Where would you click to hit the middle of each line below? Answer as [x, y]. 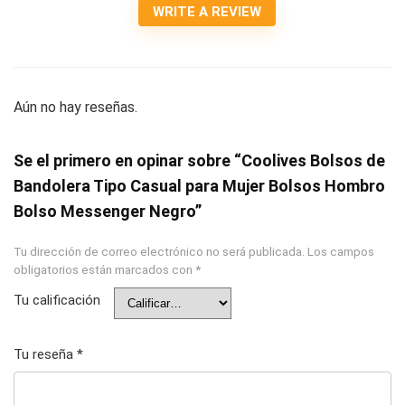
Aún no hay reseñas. [75, 107]
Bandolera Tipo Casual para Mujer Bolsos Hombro [199, 186]
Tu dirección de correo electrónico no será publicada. [159, 251]
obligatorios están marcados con [104, 269]
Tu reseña [45, 354]
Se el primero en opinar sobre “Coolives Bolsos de [199, 160]
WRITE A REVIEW [207, 12]
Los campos [341, 251]
